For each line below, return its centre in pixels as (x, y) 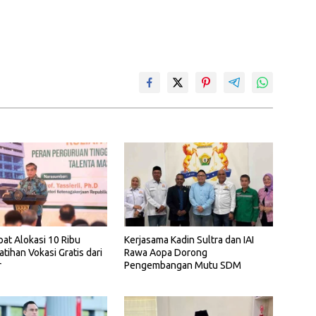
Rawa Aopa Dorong (165, 252)
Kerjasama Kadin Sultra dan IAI (189, 239)
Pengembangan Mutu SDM (182, 265)
